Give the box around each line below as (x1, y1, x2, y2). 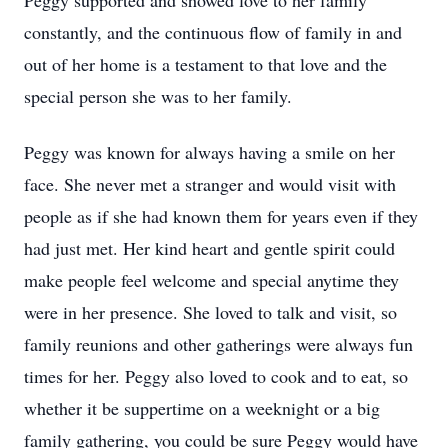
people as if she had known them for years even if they (24, 204, 418, 228)
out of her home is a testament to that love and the (24, 52, 387, 76)
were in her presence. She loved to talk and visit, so (24, 300, 397, 324)
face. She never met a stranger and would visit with (24, 172, 396, 196)
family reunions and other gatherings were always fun (24, 332, 413, 356)
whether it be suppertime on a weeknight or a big (24, 396, 380, 420)
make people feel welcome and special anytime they (24, 268, 399, 292)
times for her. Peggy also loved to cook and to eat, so (24, 364, 408, 388)
